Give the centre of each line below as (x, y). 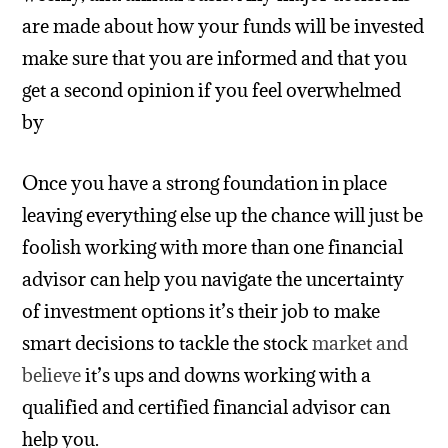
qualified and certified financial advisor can (206, 406)
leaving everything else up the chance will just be (223, 214)
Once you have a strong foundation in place (205, 182)
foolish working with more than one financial (213, 246)
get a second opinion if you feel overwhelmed (212, 90)
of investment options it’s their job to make (201, 310)
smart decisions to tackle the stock (167, 342)
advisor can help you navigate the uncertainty (213, 278)
